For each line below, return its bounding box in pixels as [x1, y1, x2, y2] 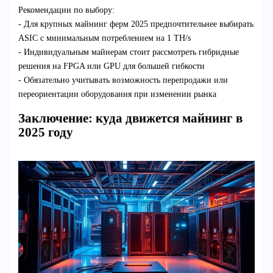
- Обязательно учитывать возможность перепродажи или [18, 75, 228, 85]
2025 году [18, 125, 73, 140]
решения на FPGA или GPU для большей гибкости [18, 61, 205, 71]
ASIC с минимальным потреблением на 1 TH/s [18, 33, 191, 43]
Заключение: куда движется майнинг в [18, 111, 243, 126]
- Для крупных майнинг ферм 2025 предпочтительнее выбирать [18, 19, 253, 29]
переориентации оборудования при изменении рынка [18, 89, 216, 99]
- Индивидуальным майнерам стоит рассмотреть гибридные [18, 47, 239, 57]
